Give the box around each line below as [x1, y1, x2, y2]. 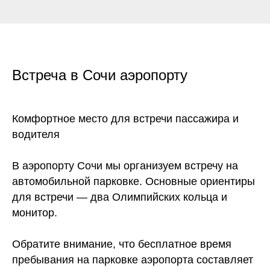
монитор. [12, 206, 57, 219]
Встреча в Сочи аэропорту [12, 66, 187, 83]
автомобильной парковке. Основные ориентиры [12, 175, 255, 187]
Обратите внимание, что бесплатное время [12, 237, 231, 250]
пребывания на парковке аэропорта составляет [12, 253, 253, 266]
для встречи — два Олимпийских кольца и [12, 190, 227, 203]
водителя [12, 128, 60, 140]
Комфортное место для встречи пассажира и [12, 112, 239, 125]
